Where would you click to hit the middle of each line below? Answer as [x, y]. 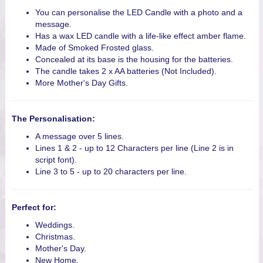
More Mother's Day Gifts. [82, 83]
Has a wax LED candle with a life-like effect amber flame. [141, 36]
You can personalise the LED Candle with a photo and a [139, 13]
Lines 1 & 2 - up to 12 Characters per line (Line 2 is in [134, 148]
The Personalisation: [53, 119]
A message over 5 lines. [80, 136]
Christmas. [55, 237]
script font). [56, 160]
